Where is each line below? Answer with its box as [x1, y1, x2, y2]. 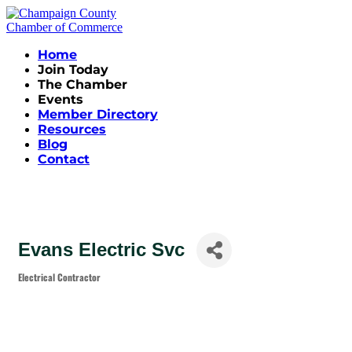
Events [38, 92, 83, 107]
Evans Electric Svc [18, 239, 185, 261]
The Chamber [38, 77, 127, 92]
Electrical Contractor [18, 269, 101, 284]
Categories [17, 280, 67, 291]
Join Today [38, 62, 108, 77]
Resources [38, 122, 106, 137]
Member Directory [38, 107, 158, 122]
